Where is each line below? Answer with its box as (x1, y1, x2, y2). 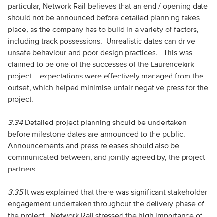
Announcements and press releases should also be (7, 141, 179, 150)
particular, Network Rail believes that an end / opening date (7, 1, 208, 10)
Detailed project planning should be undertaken (24, 118, 186, 126)
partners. (7, 164, 37, 173)
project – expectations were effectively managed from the (7, 71, 203, 80)
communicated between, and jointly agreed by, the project (7, 153, 205, 161)
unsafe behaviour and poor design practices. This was (7, 48, 192, 57)
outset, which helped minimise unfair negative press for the (7, 83, 208, 92)
